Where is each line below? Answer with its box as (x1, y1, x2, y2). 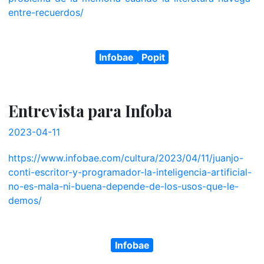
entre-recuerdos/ (8, 6, 84, 18)
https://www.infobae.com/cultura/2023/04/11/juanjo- (8, 151, 243, 164)
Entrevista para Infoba (8, 100, 172, 121)
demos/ (8, 194, 42, 206)
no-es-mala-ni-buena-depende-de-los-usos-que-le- (8, 180, 239, 192)
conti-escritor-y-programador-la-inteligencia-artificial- (8, 166, 252, 178)
